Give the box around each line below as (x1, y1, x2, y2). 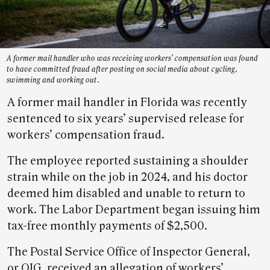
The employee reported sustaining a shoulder (7, 154, 248, 168)
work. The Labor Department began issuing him (7, 203, 260, 217)
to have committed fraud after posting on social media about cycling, (7, 65, 237, 74)
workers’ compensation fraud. (7, 128, 165, 142)
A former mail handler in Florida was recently (7, 96, 247, 110)
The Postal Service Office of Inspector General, (7, 245, 250, 259)
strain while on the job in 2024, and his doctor (7, 171, 248, 184)
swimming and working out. (7, 76, 99, 85)
